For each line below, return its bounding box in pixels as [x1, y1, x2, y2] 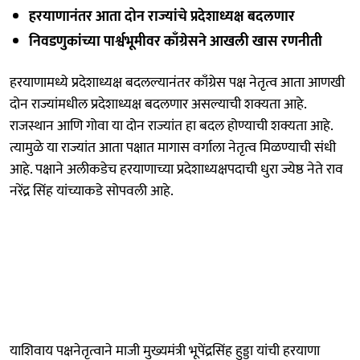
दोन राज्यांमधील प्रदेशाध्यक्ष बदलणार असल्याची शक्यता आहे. [10, 92, 306, 117]
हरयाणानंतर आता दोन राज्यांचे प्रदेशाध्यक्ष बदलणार [29, 4, 295, 29]
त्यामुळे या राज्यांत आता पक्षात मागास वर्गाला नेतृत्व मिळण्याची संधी [10, 135, 336, 160]
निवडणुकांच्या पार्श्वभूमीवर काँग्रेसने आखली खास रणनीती [29, 29, 322, 54]
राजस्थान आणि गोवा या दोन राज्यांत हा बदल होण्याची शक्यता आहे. [10, 113, 333, 138]
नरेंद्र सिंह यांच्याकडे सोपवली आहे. [10, 178, 174, 203]
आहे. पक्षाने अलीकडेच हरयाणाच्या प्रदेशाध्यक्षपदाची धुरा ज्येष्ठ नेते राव [10, 157, 343, 182]
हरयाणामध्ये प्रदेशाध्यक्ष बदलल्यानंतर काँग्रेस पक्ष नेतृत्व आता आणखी [10, 70, 345, 95]
